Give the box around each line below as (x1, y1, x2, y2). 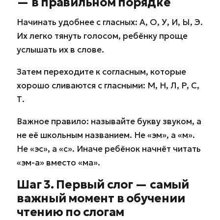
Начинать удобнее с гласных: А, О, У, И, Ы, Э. (17, 16, 203, 27)
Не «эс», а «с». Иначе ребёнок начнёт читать (17, 143, 201, 154)
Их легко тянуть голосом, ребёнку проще (17, 30, 188, 41)
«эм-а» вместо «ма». (17, 157, 100, 168)
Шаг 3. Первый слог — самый (17, 177, 189, 192)
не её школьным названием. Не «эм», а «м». (17, 129, 195, 140)
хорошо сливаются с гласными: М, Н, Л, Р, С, (17, 80, 199, 91)
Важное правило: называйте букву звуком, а (17, 115, 201, 127)
